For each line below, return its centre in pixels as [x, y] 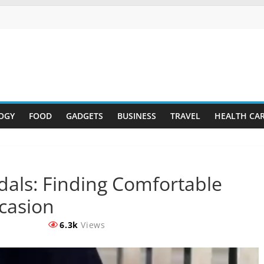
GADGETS [84, 116]
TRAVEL [185, 116]
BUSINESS [136, 116]
